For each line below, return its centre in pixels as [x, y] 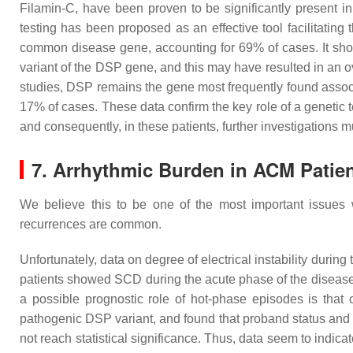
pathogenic [53, 319]
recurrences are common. [91, 224]
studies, [43, 87]
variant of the [58, 67]
